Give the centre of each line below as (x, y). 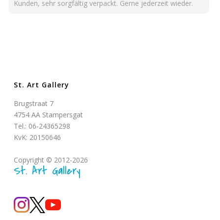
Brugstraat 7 (34, 103)
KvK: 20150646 (38, 137)
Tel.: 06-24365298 (42, 126)
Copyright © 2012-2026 (51, 160)
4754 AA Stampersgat (49, 115)
